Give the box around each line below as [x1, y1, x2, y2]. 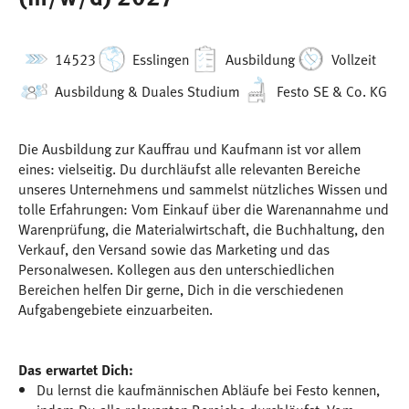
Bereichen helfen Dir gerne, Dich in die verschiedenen [18, 278, 343, 301]
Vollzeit [331, 47, 376, 70]
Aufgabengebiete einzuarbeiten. [18, 299, 213, 321]
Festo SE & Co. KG [277, 79, 387, 102]
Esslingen [132, 47, 189, 70]
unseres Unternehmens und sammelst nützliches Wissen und [18, 178, 388, 201]
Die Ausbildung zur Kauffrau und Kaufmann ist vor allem [18, 138, 362, 161]
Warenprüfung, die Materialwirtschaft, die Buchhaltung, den [18, 218, 384, 241]
